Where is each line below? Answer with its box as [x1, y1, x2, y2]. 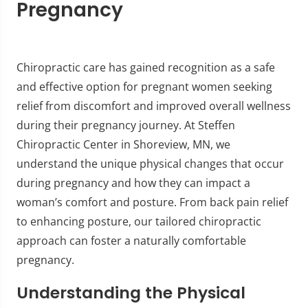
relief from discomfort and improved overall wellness [16, 98, 291, 113]
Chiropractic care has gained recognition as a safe [16, 59, 275, 75]
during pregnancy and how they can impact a [16, 175, 250, 190]
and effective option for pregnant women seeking [16, 78, 272, 94]
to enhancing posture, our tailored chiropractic [16, 213, 261, 229]
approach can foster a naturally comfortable [16, 232, 246, 248]
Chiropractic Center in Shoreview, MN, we [16, 136, 230, 152]
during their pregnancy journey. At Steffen [16, 117, 235, 133]
